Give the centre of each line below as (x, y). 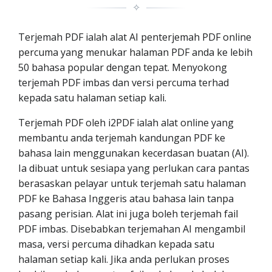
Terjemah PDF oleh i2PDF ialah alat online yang (126, 123)
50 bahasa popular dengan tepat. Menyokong (123, 67)
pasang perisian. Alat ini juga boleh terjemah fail (128, 214)
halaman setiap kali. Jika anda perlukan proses (124, 259)
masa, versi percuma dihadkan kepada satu (116, 244)
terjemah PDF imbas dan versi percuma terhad (124, 83)
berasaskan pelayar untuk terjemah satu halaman (132, 183)
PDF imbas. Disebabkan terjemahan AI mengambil (132, 229)
